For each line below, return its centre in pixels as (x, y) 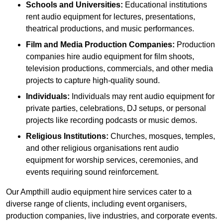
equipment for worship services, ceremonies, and (112, 160)
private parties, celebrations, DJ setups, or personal (116, 109)
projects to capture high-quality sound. (93, 81)
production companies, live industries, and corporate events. (111, 216)
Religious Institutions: (67, 136)
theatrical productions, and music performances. (110, 29)
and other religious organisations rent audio (102, 148)
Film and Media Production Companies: (100, 45)
